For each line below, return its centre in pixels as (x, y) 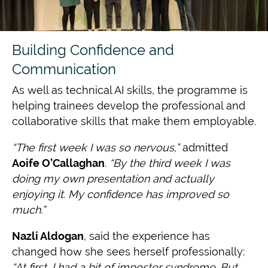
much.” (29, 210)
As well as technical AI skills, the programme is (130, 90)
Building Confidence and (93, 50)
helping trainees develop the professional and (129, 106)
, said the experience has (147, 236)
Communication (64, 69)
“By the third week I (160, 163)
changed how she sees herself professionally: (128, 252)
